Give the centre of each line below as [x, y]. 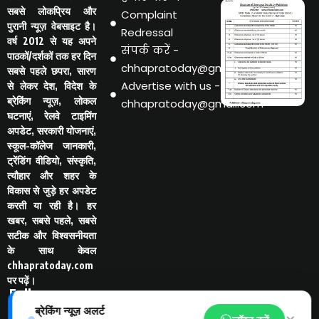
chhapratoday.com [50, 266]
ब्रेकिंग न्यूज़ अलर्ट [70, 311]
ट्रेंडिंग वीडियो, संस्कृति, [52, 161]
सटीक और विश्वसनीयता [52, 236]
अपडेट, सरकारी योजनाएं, [52, 131]
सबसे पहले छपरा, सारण [52, 71]
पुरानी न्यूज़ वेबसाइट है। [52, 26]
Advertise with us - [170, 86]
